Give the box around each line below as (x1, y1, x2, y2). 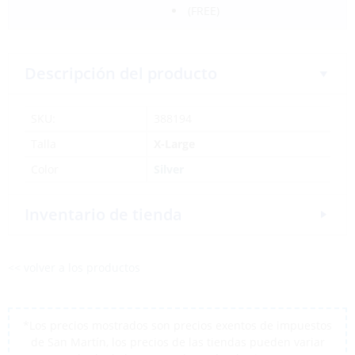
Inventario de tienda (25, 204, 182, 225)
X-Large (154, 136, 195, 151)
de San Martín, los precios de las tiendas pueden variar (30, 334, 325, 349)
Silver (154, 162, 184, 177)
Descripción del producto (25, 63, 217, 84)
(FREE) (187, 3, 219, 18)
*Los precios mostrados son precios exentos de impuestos (23, 318, 332, 333)
